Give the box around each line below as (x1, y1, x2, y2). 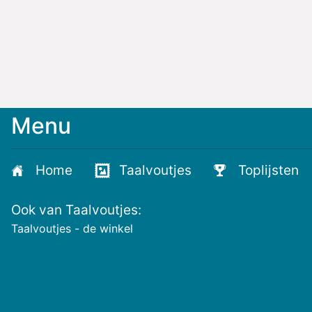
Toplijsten (238, 162, 299, 178)
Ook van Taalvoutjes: (11, 201, 141, 218)
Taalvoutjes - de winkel (11, 221, 133, 235)
